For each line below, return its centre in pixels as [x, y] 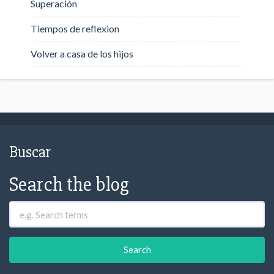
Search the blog [69, 184]
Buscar [30, 152]
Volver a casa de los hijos [82, 53]
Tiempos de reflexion [75, 28]
